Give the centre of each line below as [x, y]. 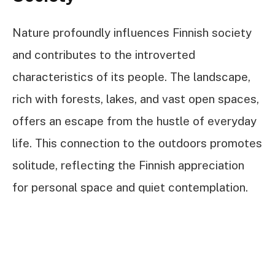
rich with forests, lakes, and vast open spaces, [136, 99]
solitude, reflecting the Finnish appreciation [128, 165]
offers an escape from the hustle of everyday [134, 121]
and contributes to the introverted [104, 55]
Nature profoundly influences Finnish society [132, 33]
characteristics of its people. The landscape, [131, 77]
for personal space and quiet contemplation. [130, 188]
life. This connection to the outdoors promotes [137, 143]
